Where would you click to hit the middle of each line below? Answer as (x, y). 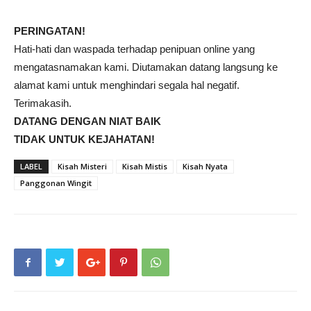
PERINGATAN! (50, 31)
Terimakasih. (43, 103)
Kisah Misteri (82, 166)
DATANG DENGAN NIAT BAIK (87, 121)
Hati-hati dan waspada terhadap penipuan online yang (134, 49)
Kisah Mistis (145, 166)
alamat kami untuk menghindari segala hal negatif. (127, 85)
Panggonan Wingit (56, 183)
